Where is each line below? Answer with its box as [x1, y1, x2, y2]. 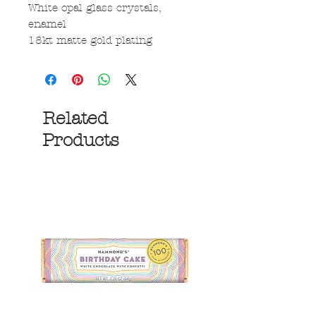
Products [42, 130, 119, 151]
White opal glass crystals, [28, 1, 160, 15]
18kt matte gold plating [28, 34, 152, 47]
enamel [28, 18, 66, 31]
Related [42, 109, 108, 129]
